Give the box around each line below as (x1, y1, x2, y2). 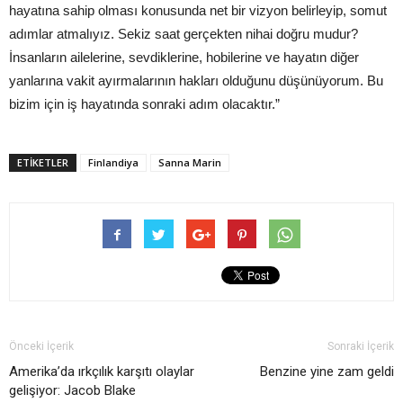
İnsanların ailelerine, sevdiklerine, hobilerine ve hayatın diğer (9, 49, 359, 65)
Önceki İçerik (9, 339, 74, 353)
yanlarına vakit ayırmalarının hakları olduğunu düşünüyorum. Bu (9, 72, 383, 88)
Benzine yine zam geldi (260, 363, 394, 380)
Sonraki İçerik (327, 339, 394, 353)
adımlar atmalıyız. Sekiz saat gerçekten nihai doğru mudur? (9, 25, 358, 41)
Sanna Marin (158, 155, 221, 169)
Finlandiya (88, 155, 139, 169)
